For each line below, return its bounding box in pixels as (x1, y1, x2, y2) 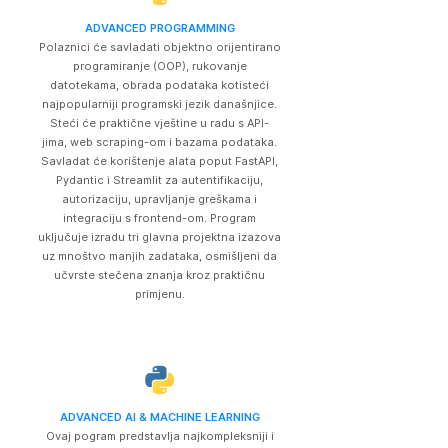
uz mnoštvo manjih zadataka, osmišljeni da (42, 249, 277, 263)
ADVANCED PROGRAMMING (84, 21, 235, 35)
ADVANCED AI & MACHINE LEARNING (59, 410, 260, 424)
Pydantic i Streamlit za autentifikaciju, (56, 173, 263, 187)
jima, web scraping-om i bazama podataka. (42, 135, 277, 149)
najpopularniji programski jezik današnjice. (42, 97, 277, 111)
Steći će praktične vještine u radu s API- (50, 116, 269, 130)
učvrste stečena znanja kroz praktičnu (54, 268, 265, 282)
